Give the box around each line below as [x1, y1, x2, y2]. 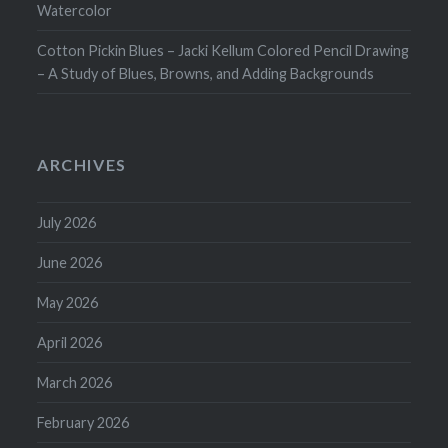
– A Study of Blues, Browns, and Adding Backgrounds [37, 65, 375, 83]
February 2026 [37, 414, 130, 432]
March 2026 [37, 374, 113, 392]
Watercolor [37, 2, 113, 20]
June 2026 [37, 254, 103, 272]
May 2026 [37, 294, 99, 312]
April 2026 [37, 334, 103, 352]
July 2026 [37, 214, 97, 232]
